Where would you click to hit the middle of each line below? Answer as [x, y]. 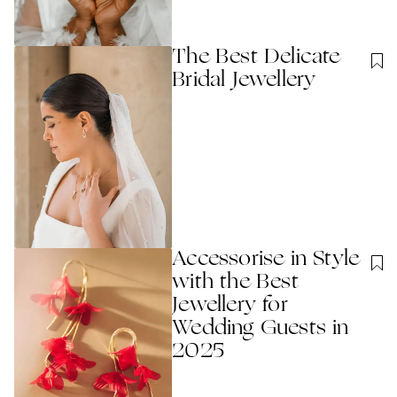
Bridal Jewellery [244, 80]
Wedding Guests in [261, 329]
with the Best [235, 283]
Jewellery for [230, 306]
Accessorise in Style [266, 260]
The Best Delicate [256, 57]
